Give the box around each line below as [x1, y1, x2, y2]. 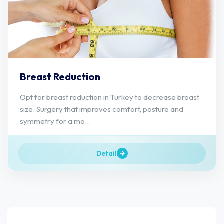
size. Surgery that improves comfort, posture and [20, 104, 183, 114]
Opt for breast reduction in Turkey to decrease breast [20, 92, 199, 102]
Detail [96, 148, 117, 158]
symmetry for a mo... [20, 116, 91, 126]
